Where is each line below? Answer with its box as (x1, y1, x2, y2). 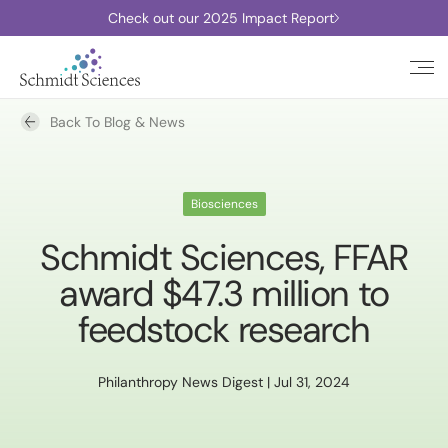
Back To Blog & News (50, 113, 185, 131)
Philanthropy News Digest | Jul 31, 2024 (98, 373, 350, 391)
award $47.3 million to (59, 270, 389, 317)
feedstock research (77, 306, 371, 353)
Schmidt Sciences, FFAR (40, 234, 408, 281)
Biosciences (190, 196, 258, 212)
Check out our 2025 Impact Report (108, 9, 334, 27)
